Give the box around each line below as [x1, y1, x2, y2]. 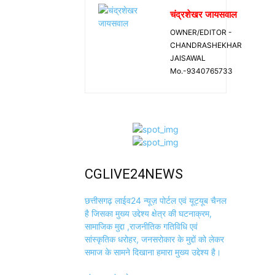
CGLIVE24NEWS [85, 166, 183, 182]
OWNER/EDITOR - [170, 28, 232, 37]
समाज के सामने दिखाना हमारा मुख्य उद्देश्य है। [85, 247, 221, 258]
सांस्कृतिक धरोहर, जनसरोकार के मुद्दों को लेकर [85, 234, 224, 245]
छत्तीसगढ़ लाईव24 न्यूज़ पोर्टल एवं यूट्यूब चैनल [85, 195, 227, 206]
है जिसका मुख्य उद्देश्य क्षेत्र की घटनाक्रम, [85, 208, 212, 219]
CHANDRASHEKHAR [170, 41, 242, 50]
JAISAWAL [170, 53, 206, 63]
